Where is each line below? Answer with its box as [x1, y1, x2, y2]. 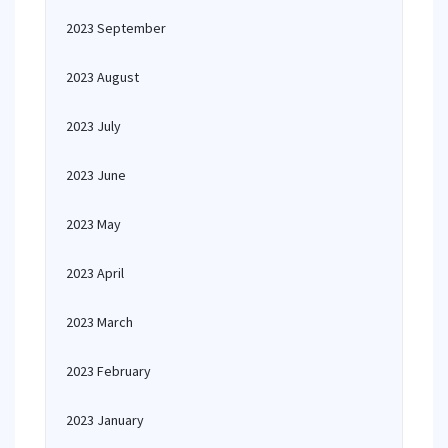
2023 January [66, 411, 144, 429]
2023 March [66, 313, 133, 331]
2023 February [66, 362, 151, 380]
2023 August [66, 68, 139, 86]
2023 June [66, 166, 126, 184]
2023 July [66, 117, 121, 135]
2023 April [66, 264, 124, 282]
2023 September [66, 19, 166, 37]
